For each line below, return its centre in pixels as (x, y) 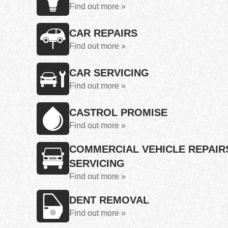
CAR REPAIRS (103, 33)
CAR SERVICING (109, 73)
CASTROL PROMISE (118, 112)
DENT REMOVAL (109, 200)
